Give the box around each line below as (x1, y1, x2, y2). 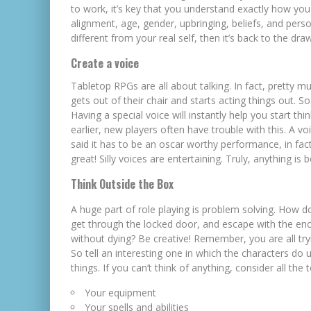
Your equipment (85, 286, 156, 299)
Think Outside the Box (71, 176, 174, 192)
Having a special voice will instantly (71, 108, 226, 121)
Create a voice (71, 55, 139, 72)
